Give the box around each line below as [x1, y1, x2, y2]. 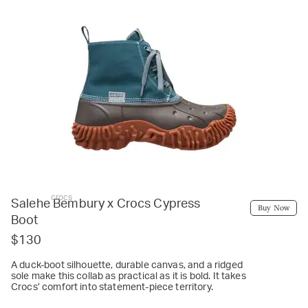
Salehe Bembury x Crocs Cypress [11, 197, 201, 210]
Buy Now [257, 201, 289, 212]
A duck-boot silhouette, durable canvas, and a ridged [11, 260, 243, 270]
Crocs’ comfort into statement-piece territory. [11, 282, 213, 292]
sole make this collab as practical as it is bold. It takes [11, 271, 246, 281]
